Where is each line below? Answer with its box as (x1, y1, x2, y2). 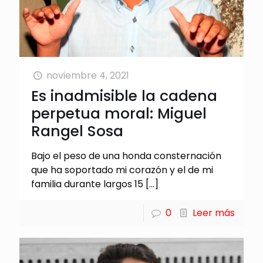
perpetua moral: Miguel (31, 103, 207, 124)
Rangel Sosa (31, 120, 123, 141)
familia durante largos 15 (31, 177, 143, 191)
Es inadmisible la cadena (31, 85, 217, 106)
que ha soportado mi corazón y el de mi (31, 163, 213, 177)
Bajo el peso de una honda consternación (31, 149, 221, 163)
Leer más (193, 205, 235, 220)
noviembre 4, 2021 (46, 68, 130, 82)
